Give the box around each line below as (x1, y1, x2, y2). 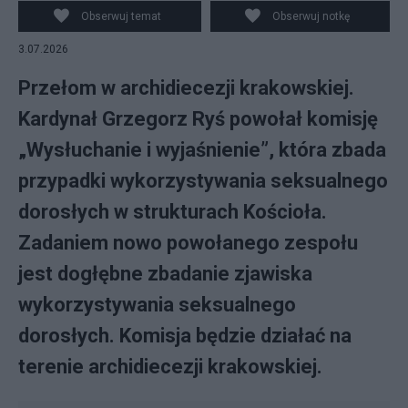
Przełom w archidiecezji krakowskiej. (18, 76, 354, 99)
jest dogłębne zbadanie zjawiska (18, 262, 312, 285)
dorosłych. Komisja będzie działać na (18, 324, 352, 347)
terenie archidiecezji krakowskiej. (18, 355, 322, 378)
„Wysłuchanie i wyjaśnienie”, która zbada (18, 138, 386, 161)
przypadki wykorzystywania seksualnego (18, 169, 388, 192)
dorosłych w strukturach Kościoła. (18, 200, 327, 223)
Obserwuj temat (80, 10, 161, 23)
